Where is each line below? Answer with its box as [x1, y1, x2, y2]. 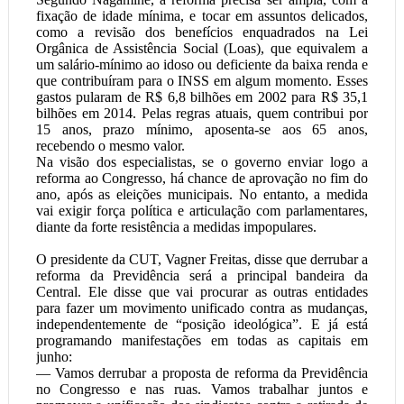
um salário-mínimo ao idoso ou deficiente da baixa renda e [35, 57, 369, 72]
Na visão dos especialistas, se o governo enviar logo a [35, 154, 369, 170]
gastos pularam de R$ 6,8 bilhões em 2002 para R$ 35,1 [35, 89, 369, 105]
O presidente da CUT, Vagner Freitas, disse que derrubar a [35, 252, 369, 267]
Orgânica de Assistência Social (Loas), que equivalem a [35, 41, 369, 56]
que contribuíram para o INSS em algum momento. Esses [35, 73, 369, 88]
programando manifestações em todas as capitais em [35, 333, 369, 348]
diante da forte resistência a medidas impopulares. [35, 219, 317, 234]
